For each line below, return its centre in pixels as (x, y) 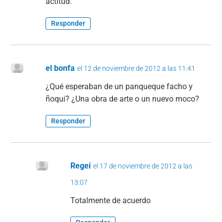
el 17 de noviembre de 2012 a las (143, 166)
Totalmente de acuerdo (111, 201)
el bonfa (60, 68)
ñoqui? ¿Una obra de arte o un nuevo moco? (123, 99)
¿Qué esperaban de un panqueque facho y (119, 87)
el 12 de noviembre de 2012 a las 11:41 (137, 69)
